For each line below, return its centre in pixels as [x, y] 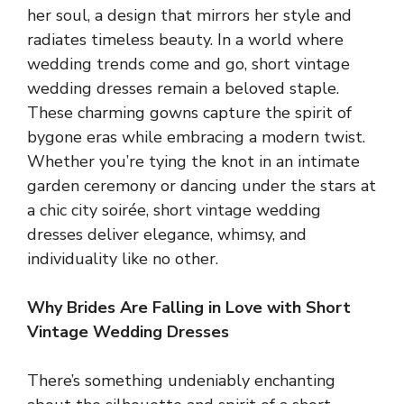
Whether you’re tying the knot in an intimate [193, 161]
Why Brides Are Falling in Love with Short [189, 307]
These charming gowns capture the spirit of [189, 112]
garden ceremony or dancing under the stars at [202, 185]
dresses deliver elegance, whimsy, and [167, 234]
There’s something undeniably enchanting [181, 380]
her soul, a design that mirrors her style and [189, 15]
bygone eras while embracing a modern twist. [196, 137]
